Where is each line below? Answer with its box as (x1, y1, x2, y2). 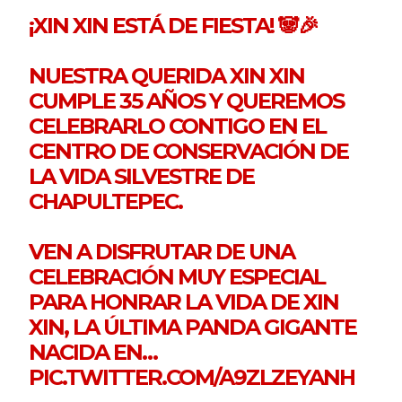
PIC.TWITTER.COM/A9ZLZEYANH (29, 364, 355, 391)
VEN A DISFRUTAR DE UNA (29, 239, 295, 266)
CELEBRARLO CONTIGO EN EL (29, 113, 327, 140)
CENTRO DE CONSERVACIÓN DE (29, 138, 349, 165)
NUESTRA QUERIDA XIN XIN (29, 63, 305, 90)
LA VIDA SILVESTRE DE (29, 163, 255, 190)
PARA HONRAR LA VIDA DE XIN (29, 289, 339, 316)
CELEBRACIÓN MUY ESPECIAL (29, 264, 326, 291)
